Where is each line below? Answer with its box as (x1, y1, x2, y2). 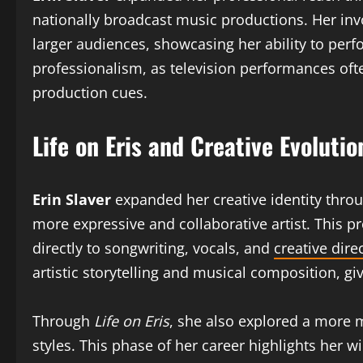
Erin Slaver (32, 190, 111, 209)
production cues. (32, 83, 147, 102)
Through (32, 311, 94, 331)
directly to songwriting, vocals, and (32, 238, 274, 258)
